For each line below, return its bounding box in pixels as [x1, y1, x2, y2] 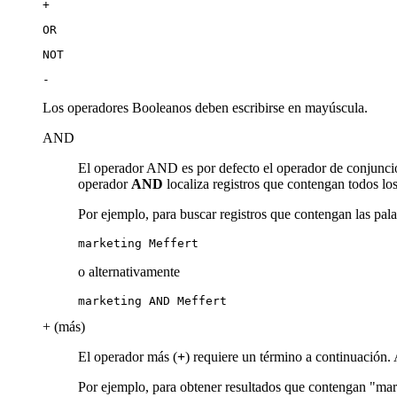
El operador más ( [78, 348, 177, 364]
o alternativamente [78, 263, 180, 279]
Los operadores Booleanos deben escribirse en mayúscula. [43, 99, 368, 115]
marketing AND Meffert [78, 293, 227, 307]
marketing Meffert [78, 236, 198, 250]
